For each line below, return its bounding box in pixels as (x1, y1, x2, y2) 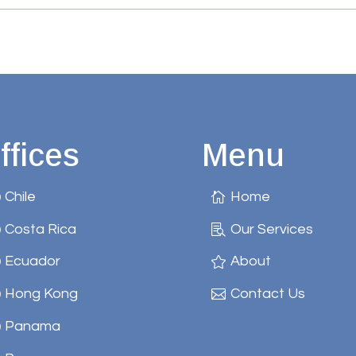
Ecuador (4, 253, 60, 269)
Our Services (230, 221, 313, 237)
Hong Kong (4, 286, 78, 302)
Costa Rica (4, 221, 76, 237)
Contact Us (230, 286, 305, 302)
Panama (4, 318, 60, 334)
